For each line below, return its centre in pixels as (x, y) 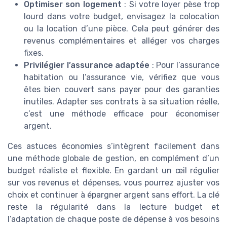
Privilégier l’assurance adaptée (87, 65)
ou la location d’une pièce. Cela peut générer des (122, 29)
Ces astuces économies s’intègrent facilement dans (113, 146)
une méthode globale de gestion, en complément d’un (113, 159)
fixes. (34, 53)
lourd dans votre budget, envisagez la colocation (122, 17)
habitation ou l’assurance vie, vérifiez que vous (122, 78)
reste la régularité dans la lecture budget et (113, 207)
